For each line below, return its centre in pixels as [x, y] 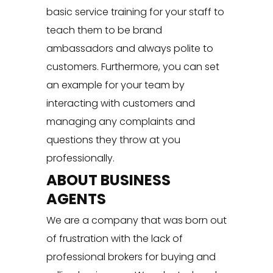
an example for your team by [115, 85]
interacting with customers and [120, 104]
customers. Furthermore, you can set [133, 67]
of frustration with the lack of [114, 239]
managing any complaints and [120, 122]
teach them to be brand [104, 30]
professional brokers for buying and [131, 257]
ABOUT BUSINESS [108, 180]
